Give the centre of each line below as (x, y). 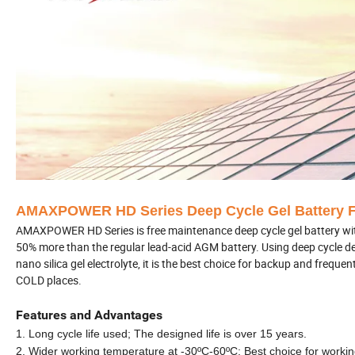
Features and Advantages (89, 315)
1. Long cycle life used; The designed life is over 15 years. (161, 333)
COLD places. (49, 280)
